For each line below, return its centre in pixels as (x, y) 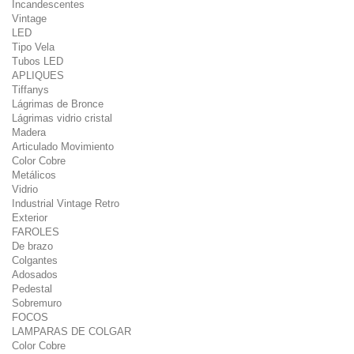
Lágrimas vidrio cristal (62, 118)
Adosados (35, 275)
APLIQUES (38, 75)
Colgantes (35, 260)
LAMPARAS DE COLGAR (72, 331)
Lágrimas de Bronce (58, 104)
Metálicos (34, 175)
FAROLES (36, 232)
